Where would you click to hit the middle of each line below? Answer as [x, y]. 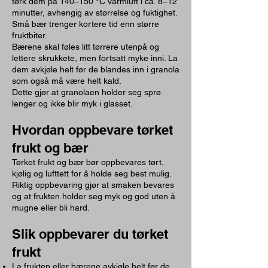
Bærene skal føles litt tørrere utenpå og [86, 47]
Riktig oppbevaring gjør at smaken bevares [93, 185]
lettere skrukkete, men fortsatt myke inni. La [95, 58]
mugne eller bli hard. [51, 208]
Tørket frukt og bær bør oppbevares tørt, [88, 162]
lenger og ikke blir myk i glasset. [72, 103]
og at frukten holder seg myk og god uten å [94, 196]
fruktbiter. [30, 35]
